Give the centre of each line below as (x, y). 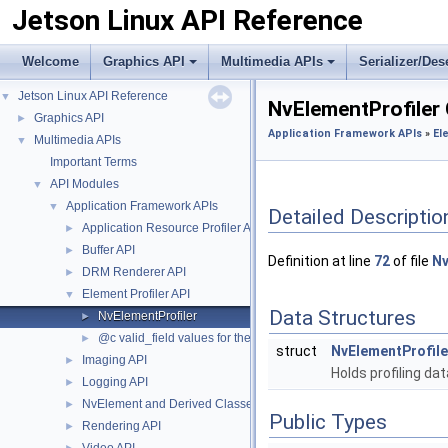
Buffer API (108, 250)
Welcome (50, 61)
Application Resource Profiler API (172, 228)
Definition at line (321, 261)
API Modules (84, 184)
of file (411, 261)
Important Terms (93, 162)
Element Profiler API (136, 294)
